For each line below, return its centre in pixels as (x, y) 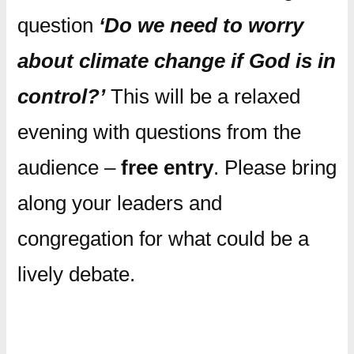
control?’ (61, 96)
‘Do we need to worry (201, 25)
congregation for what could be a (163, 238)
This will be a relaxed (202, 96)
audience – (69, 167)
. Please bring (275, 167)
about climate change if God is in (176, 60)
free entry (167, 167)
